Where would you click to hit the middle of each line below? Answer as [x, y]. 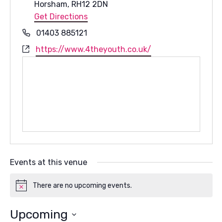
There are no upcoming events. [82, 185]
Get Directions [61, 17]
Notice [26, 189]
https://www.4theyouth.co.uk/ [93, 49]
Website [36, 49]
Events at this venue [48, 162]
